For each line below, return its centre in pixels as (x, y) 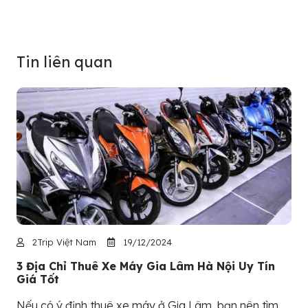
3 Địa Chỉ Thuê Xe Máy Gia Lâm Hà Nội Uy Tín (146, 266)
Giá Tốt (38, 279)
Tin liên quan (64, 62)
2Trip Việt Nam (63, 242)
